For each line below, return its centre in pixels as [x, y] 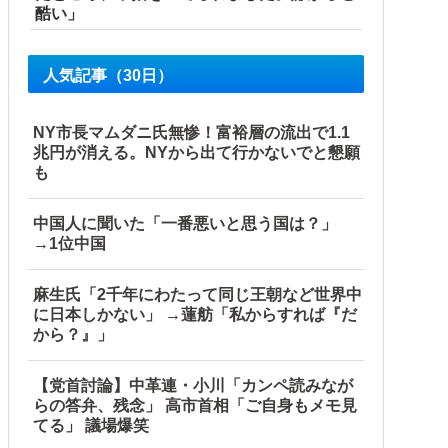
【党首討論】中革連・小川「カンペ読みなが [193, 386]
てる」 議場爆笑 [91, 426]
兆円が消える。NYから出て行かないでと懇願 [196, 153]
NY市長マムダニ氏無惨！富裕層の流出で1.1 [191, 133]
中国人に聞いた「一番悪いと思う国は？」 [193, 224]
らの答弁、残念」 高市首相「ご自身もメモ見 [195, 406]
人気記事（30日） [108, 76]
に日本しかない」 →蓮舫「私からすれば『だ [195, 315]
